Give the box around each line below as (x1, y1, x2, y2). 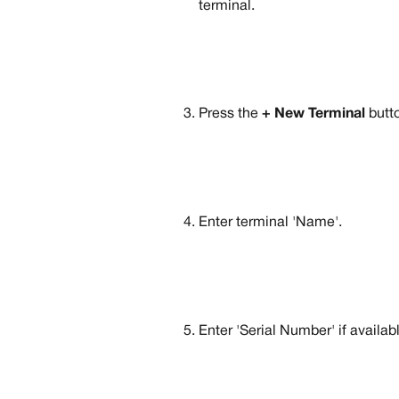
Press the (199, 108, 262, 121)
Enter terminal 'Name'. (199, 216, 342, 229)
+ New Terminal (262, 108, 365, 121)
